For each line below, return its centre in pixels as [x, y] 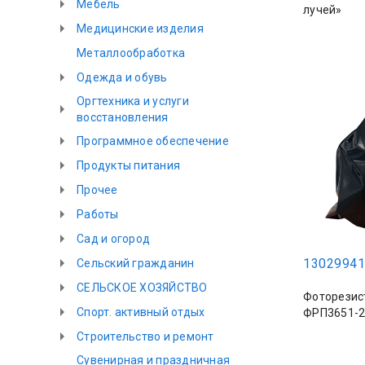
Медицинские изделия [140, 29]
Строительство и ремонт [145, 336]
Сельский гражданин [136, 263]
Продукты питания [128, 165]
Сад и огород [113, 239]
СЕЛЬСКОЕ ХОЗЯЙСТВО [142, 288]
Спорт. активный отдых [141, 312]
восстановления [123, 117]
